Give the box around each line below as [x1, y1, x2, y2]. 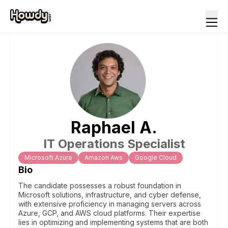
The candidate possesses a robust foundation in [18, 181, 181, 190]
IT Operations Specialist [43, 136, 185, 151]
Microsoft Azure [24, 154, 72, 161]
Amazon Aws [84, 154, 123, 161]
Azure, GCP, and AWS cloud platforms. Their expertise [18, 209, 201, 217]
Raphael [71, 118, 135, 137]
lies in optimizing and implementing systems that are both [18, 218, 208, 226]
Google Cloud [135, 154, 177, 161]
